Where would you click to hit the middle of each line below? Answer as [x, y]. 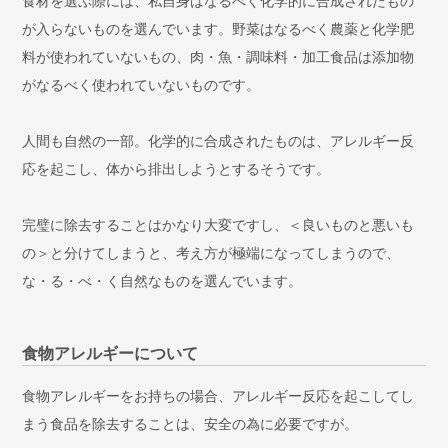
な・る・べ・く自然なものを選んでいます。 [162, 280]
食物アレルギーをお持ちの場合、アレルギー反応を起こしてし [218, 395]
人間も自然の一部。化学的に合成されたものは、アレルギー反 [218, 140]
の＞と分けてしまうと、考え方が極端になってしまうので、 [211, 252]
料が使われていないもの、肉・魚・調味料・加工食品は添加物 [218, 56]
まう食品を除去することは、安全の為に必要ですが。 [190, 423]
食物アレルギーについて [110, 353]
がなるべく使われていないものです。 [141, 84]
